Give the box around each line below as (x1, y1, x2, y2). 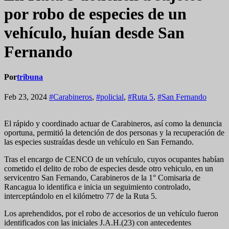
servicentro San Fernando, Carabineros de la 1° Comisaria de (4, 173, 200, 182)
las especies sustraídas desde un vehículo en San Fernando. (4, 138, 194, 147)
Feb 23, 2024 (4, 93, 49, 102)
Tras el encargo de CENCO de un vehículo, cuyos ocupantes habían (4, 155, 224, 164)
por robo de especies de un (4, 5, 187, 24)
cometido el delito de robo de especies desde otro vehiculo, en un (4, 164, 213, 173)
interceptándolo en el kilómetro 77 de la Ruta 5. (4, 192, 157, 201)
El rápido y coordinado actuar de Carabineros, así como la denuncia (4, 119, 222, 128)
